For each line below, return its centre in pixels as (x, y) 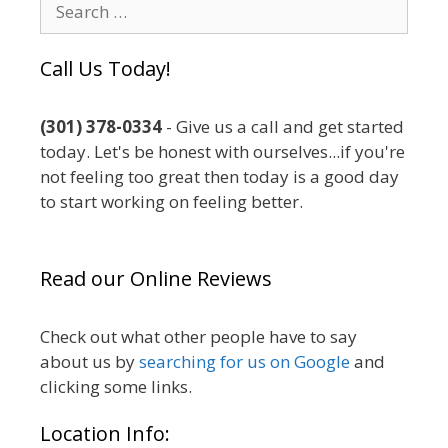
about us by (89, 361)
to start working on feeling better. (171, 201)
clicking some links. (116, 386)
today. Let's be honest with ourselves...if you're (222, 151)
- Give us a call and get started (283, 126)
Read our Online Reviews (156, 278)
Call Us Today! (105, 68)
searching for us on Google (244, 361)
